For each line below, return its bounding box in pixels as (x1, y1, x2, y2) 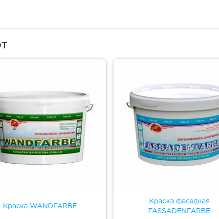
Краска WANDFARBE (3, 203, 77, 209)
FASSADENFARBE (148, 208, 210, 214)
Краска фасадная (149, 198, 210, 204)
